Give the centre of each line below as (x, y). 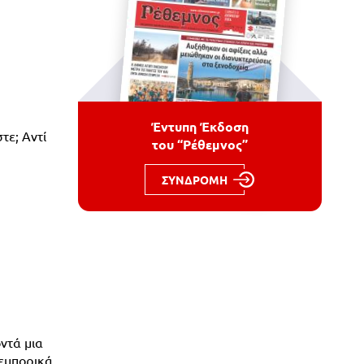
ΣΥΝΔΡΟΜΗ (195, 180)
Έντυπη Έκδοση (200, 126)
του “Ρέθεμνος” (200, 144)
